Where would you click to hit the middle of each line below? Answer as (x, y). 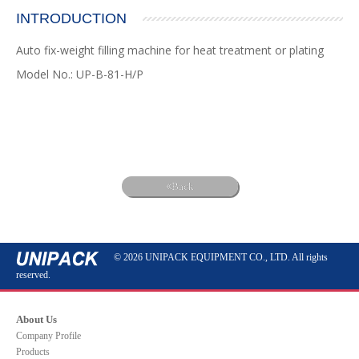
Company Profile (48, 335)
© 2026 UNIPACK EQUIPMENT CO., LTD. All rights (220, 257)
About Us (36, 319)
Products (33, 351)
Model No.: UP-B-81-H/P (81, 74)
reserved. (33, 274)
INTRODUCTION (71, 18)
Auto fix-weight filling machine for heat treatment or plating (170, 50)
